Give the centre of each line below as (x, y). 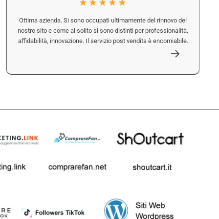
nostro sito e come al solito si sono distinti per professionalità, (103, 31)
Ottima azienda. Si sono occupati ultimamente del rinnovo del (103, 21)
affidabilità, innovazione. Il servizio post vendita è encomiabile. (103, 41)
